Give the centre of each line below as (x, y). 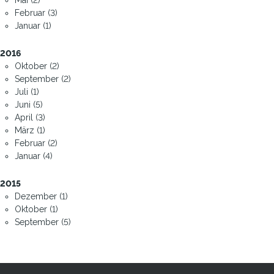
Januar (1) (33, 25)
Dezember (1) (41, 196)
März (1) (30, 130)
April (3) (30, 117)
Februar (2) (36, 143)
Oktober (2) (37, 66)
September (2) (43, 79)
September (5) (43, 222)
